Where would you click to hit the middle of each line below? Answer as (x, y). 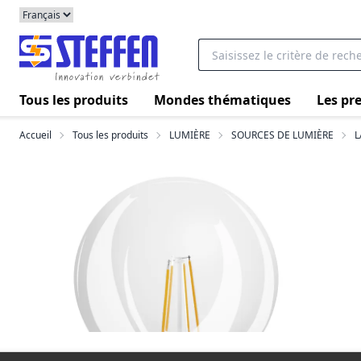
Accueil (35, 135)
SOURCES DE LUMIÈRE (282, 135)
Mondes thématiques (222, 100)
